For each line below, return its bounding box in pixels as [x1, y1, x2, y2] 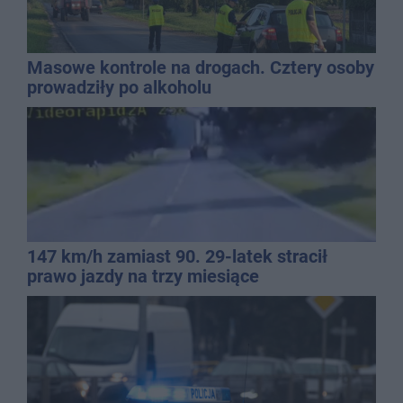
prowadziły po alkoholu [27, 76, 211, 98]
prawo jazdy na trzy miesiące [27, 264, 259, 287]
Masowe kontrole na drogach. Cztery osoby [27, 56, 374, 78]
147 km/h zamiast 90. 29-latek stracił [27, 245, 327, 267]
